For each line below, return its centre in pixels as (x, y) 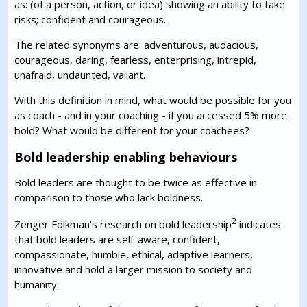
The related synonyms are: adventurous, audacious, (137, 45)
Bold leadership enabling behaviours (126, 157)
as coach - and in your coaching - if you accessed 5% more (151, 115)
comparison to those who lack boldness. (109, 197)
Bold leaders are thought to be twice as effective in (136, 182)
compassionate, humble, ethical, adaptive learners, (134, 254)
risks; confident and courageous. (90, 19)
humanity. (37, 284)
